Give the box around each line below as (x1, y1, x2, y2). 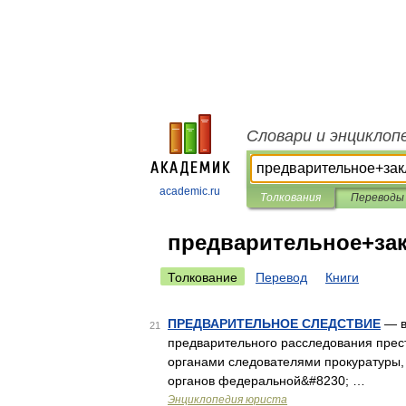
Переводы (350, 191, 404, 204)
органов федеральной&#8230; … (168, 373, 365, 388)
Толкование (168, 270, 237, 285)
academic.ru (159, 185, 220, 198)
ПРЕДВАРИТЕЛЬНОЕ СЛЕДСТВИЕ (168, 316, 381, 331)
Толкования (260, 191, 321, 204)
